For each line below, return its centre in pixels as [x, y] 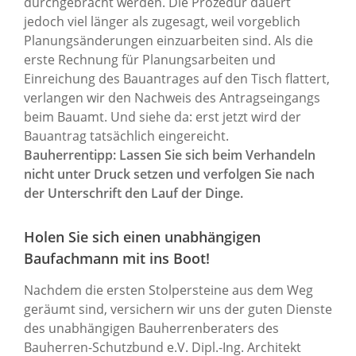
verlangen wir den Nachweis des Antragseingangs [172, 97]
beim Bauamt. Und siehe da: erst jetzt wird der [163, 116]
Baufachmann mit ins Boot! [117, 258]
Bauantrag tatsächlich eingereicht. [126, 135]
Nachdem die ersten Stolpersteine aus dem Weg [168, 290]
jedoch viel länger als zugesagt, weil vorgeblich [162, 21]
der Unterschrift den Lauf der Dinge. [133, 193]
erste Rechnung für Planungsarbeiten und [150, 59]
